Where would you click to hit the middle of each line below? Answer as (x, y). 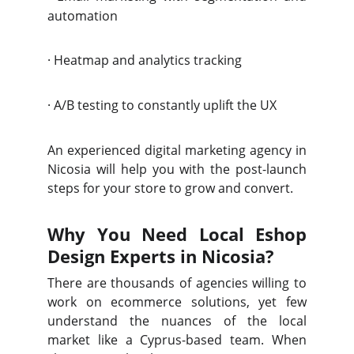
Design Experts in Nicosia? (161, 256)
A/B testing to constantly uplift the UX (165, 105)
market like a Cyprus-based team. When (177, 340)
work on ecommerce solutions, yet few (177, 302)
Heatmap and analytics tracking (148, 60)
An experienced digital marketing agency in (177, 150)
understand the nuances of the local (177, 321)
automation (83, 16)
